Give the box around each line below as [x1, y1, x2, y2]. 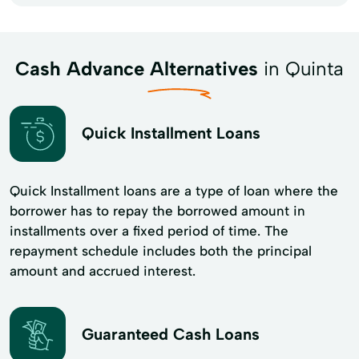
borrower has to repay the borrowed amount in [10, 202, 305, 219]
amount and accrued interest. [10, 262, 196, 279]
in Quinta [258, 56, 344, 80]
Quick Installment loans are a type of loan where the [10, 182, 338, 199]
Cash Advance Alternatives [15, 56, 258, 80]
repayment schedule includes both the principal [10, 242, 312, 259]
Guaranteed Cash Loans [82, 325, 260, 345]
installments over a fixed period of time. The [10, 222, 288, 239]
